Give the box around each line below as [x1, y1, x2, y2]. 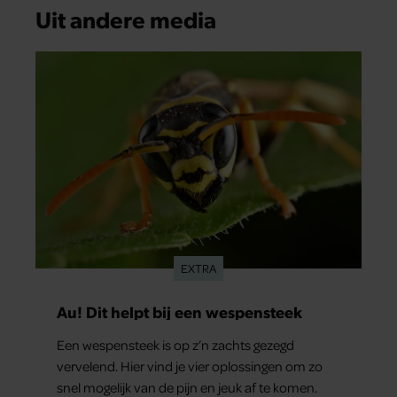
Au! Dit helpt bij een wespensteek [57, 300, 302, 322]
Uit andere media [35, 3, 216, 34]
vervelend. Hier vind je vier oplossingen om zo [57, 356, 323, 375]
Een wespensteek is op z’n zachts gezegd [57, 335, 294, 354]
